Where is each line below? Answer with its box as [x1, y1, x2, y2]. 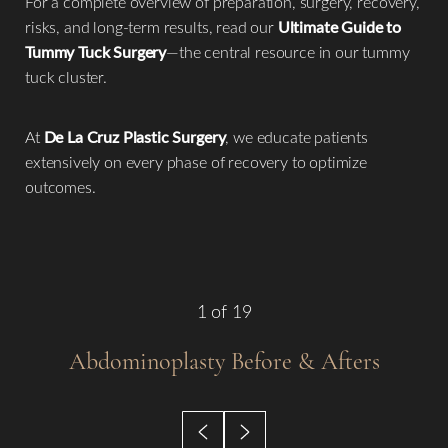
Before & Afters [224, 347, 380, 376]
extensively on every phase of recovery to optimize [25, 151, 367, 172]
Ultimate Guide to [277, 16, 402, 37]
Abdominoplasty [68, 347, 225, 376]
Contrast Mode [51, 189, 137, 207]
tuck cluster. [25, 66, 107, 87]
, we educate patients [225, 126, 369, 147]
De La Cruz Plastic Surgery [43, 126, 226, 147]
